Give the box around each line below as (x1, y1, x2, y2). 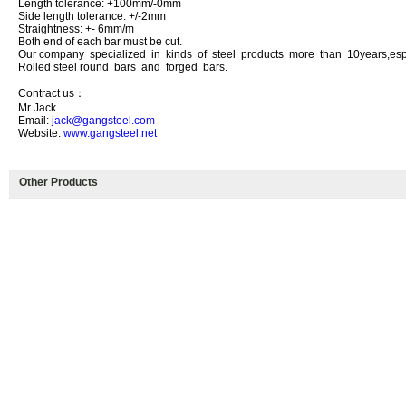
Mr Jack (18, 101, 56, 114)
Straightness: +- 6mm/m (18, 23, 134, 35)
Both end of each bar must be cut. (18, 35, 182, 48)
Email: (18, 114, 52, 127)
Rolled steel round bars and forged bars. (18, 61, 227, 73)
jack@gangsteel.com (52, 114, 155, 127)
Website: (18, 127, 63, 140)
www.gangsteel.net (63, 127, 157, 140)
